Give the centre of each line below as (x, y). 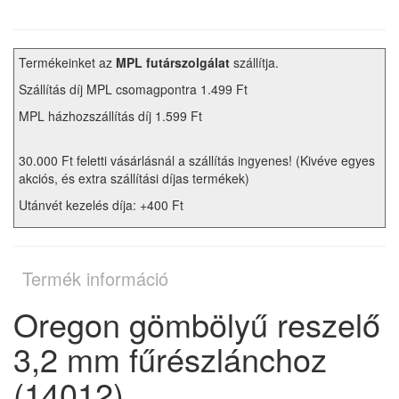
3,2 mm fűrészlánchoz (170, 359)
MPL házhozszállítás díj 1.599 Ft (110, 116)
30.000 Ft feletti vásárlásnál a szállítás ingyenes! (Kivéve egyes (197, 161)
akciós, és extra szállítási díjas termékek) (134, 179)
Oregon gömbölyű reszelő (197, 324)
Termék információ (95, 279)
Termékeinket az (67, 63)
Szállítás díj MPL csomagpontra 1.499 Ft (133, 90)
